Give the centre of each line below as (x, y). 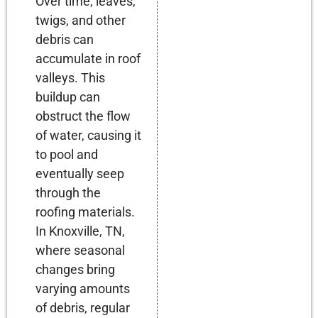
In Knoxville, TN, (80, 231)
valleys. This (70, 77)
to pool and (67, 154)
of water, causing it (88, 135)
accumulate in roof (88, 58)
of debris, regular (83, 307)
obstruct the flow (83, 116)
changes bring (75, 269)
